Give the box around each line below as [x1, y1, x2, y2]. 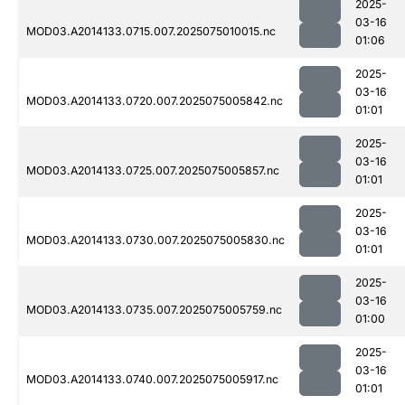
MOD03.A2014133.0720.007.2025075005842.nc [26, 94, 283, 108]
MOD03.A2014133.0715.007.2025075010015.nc [26, 24, 276, 39]
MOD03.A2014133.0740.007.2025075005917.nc [26, 372, 278, 387]
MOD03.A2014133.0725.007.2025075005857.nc [26, 164, 279, 178]
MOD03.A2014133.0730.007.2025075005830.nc [26, 233, 285, 248]
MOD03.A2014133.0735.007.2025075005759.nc [26, 303, 282, 317]
